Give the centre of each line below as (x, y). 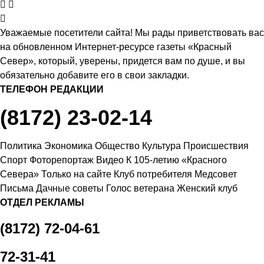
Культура (161, 146)
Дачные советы (70, 188)
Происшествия (216, 146)
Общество (117, 146)
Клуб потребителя (153, 174)
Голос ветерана (140, 188)
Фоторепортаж (62, 160)
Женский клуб (207, 188)
